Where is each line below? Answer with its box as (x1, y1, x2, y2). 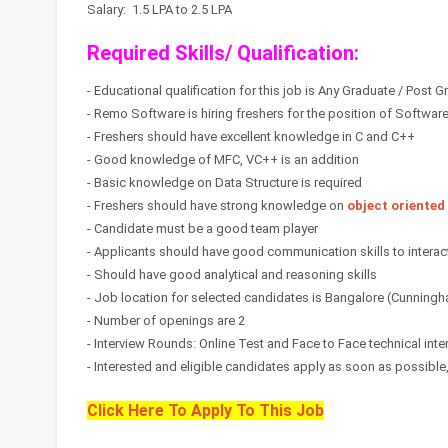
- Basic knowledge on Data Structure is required (87, 175, 362, 190)
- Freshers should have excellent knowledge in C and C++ (87, 129, 415, 144)
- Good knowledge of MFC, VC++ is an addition (87, 152, 359, 167)
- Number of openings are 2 (87, 313, 245, 328)
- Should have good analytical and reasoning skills (87, 267, 377, 282)
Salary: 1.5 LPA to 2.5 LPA (87, 2, 232, 17)
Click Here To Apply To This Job (87, 401, 324, 420)
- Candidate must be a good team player (87, 221, 348, 236)
